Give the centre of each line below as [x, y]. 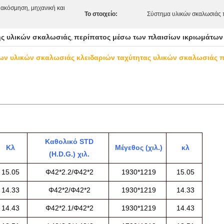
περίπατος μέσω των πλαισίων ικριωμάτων [148, 37]
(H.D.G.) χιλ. [69, 154]
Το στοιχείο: [101, 14]
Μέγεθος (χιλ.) [139, 147]
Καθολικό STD [69, 141]
